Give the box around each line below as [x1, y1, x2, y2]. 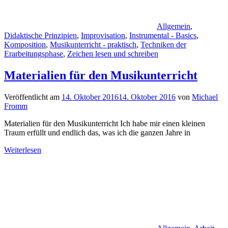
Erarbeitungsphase [4, 49, 63, 58]
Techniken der [140, 40, 186, 49]
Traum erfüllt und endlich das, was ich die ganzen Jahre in [4, 128, 190, 137]
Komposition [4, 40, 46, 49]
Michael [192, 92, 218, 101]
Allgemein [157, 21, 190, 31]
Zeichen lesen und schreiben [67, 49, 158, 58]
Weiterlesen [4, 145, 41, 154]
